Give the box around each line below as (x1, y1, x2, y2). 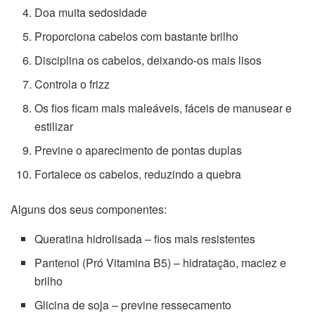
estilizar (34, 117, 74, 134)
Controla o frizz (34, 75, 110, 92)
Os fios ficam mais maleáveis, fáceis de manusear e (34, 99, 292, 116)
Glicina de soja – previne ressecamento (34, 296, 232, 313)
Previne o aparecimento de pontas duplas (34, 141, 243, 158)
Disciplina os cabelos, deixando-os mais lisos (34, 51, 262, 68)
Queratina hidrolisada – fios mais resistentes (34, 230, 256, 247)
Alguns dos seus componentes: (11, 200, 167, 217)
